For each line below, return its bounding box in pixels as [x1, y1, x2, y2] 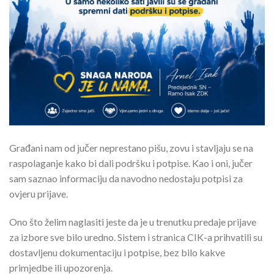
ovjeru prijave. [9, 188, 68, 200]
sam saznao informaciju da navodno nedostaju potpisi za [9, 172, 243, 185]
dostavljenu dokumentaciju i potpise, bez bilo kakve [9, 246, 225, 259]
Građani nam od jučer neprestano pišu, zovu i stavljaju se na [9, 142, 253, 154]
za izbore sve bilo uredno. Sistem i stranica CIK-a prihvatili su [9, 231, 262, 243]
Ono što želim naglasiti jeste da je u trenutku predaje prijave [9, 216, 256, 228]
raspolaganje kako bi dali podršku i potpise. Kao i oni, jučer [9, 157, 253, 169]
